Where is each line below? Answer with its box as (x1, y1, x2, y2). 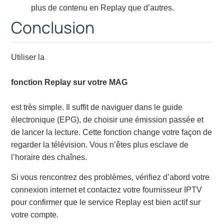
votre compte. (11, 210, 59, 219)
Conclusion (11, 16, 95, 39)
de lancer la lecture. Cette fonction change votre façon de (11, 128, 212, 137)
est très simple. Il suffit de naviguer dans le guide (11, 103, 183, 112)
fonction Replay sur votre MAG (11, 78, 128, 87)
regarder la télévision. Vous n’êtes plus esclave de (11, 140, 189, 149)
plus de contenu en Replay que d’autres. (31, 3, 174, 12)
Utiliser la (11, 53, 45, 62)
